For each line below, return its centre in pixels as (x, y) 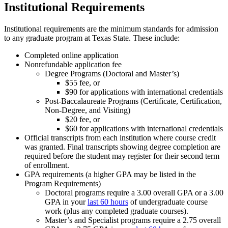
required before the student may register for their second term (122, 156)
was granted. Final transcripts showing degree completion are (122, 147)
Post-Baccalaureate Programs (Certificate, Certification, (133, 101)
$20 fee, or (82, 119)
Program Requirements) (63, 183)
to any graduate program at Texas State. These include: (92, 38)
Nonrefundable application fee (73, 64)
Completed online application (72, 55)
